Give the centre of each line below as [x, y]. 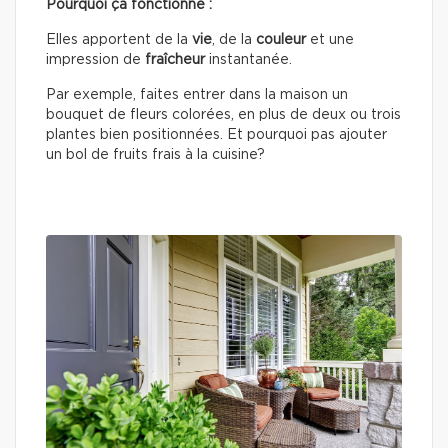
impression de [95, 60]
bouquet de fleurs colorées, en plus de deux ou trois [223, 115]
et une [330, 40]
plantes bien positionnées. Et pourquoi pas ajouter [216, 135]
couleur [281, 40]
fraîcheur [175, 60]
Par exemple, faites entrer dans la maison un [197, 95]
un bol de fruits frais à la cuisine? [155, 155]
